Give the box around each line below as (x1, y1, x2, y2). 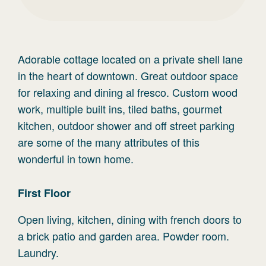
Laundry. (18, 245, 59, 260)
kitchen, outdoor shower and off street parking (18, 118, 235, 133)
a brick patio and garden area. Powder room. (18, 228, 229, 243)
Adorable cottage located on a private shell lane (18, 51, 243, 66)
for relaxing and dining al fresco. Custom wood (18, 84, 237, 100)
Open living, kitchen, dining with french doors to (18, 211, 242, 227)
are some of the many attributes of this (18, 134, 199, 150)
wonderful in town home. (18, 151, 134, 166)
